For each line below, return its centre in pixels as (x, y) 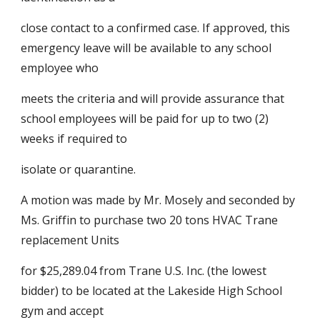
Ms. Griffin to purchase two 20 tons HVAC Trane (150, 220)
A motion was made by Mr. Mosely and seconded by (158, 200)
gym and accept (62, 311)
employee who (60, 68)
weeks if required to (74, 139)
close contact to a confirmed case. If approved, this (156, 28)
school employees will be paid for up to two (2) (145, 119)
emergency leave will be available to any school (146, 48)
